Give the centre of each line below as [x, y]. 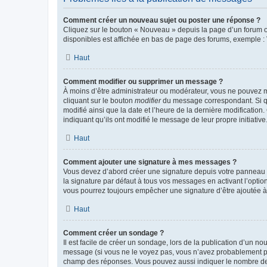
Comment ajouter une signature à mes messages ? [150, 162]
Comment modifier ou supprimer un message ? [143, 81]
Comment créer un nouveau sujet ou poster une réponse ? [162, 20]
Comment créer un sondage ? [114, 233]
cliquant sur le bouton [99, 100]
